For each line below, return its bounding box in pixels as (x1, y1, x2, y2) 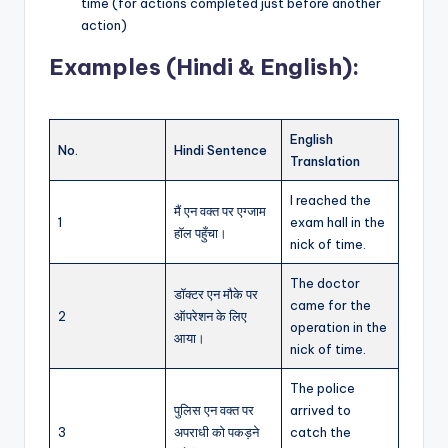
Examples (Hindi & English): (49, 53, 359, 82)
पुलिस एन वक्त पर (174, 402, 254, 419)
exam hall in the (290, 214, 385, 231)
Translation (290, 153, 360, 170)
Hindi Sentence (174, 142, 267, 159)
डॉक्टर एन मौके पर (174, 286, 258, 303)
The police (290, 380, 355, 397)
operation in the (290, 319, 387, 336)
